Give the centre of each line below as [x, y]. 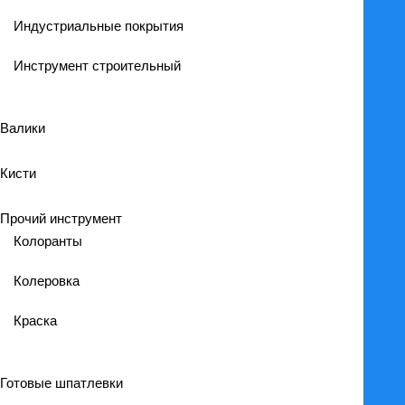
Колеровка [47, 281]
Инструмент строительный [97, 66]
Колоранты [48, 241]
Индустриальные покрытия [99, 26]
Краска [35, 320]
